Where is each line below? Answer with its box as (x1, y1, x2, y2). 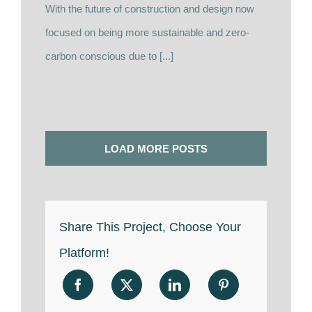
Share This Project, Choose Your (59, 219, 241, 234)
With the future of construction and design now (45, 2, 254, 15)
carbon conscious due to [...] (45, 49, 173, 62)
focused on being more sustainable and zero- (45, 26, 249, 38)
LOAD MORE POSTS (104, 142, 208, 155)
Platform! (59, 245, 109, 260)
